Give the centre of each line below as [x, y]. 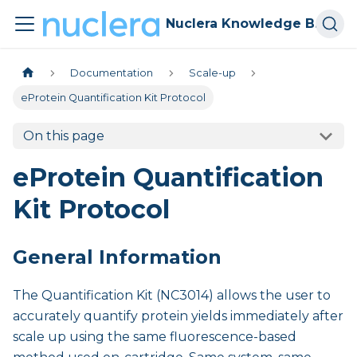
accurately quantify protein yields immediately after [178, 316]
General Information [117, 257]
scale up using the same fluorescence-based [155, 337]
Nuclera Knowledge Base [320, 24]
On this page [63, 136]
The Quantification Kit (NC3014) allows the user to [172, 296]
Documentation [112, 73]
